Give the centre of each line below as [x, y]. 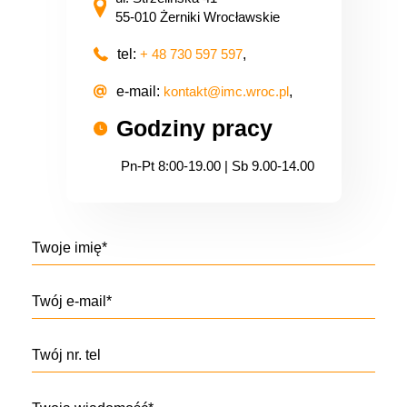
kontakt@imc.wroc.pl [226, 91]
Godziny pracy [195, 128]
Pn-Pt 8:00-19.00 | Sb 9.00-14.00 [217, 166]
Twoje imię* [69, 248]
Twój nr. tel [66, 355]
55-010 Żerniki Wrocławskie [198, 17]
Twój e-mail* [72, 301]
